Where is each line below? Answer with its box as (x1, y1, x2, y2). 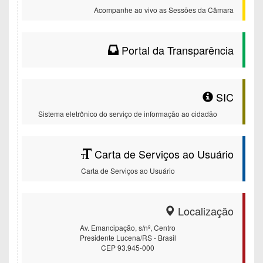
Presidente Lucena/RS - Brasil (79, 232, 176, 242)
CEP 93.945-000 (101, 242, 154, 252)
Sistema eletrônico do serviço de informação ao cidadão (38, 109, 217, 119)
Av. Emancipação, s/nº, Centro (80, 222, 176, 232)
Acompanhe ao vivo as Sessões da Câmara (94, 5, 234, 15)
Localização (175, 203, 234, 218)
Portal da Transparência (119, 42, 234, 58)
